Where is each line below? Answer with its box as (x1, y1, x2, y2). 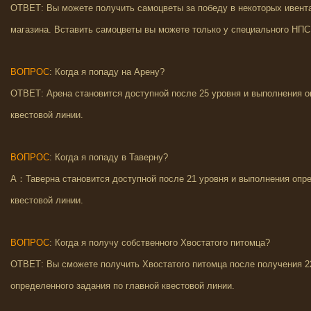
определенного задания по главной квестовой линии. (10, 280, 235, 291)
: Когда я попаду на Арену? (49, 67, 165, 77)
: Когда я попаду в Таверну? (49, 152, 168, 162)
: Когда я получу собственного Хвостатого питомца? (49, 237, 270, 248)
